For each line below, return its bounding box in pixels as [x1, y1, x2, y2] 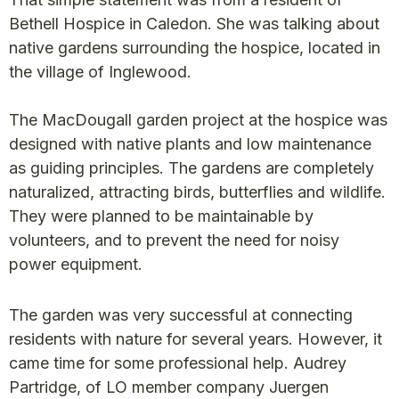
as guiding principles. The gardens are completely [9, 158, 374, 177]
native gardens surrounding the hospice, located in [9, 37, 380, 57]
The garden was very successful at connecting [9, 305, 353, 324]
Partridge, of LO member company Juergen [9, 377, 329, 396]
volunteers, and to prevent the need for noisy [9, 230, 339, 249]
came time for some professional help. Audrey [9, 353, 346, 372]
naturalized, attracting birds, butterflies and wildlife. [9, 182, 386, 201]
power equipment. [9, 254, 142, 273]
